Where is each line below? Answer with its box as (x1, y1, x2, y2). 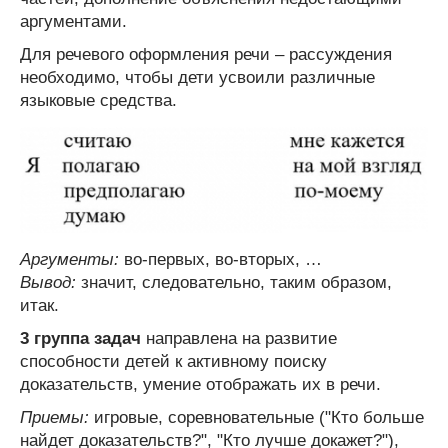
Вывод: (20, 272, 76, 292)
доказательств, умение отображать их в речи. (20, 374, 381, 394)
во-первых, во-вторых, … (119, 249, 322, 269)
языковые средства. (20, 90, 177, 110)
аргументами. (20, 11, 127, 31)
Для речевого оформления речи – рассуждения (20, 44, 392, 64)
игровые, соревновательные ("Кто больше (89, 407, 424, 427)
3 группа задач (20, 328, 141, 348)
